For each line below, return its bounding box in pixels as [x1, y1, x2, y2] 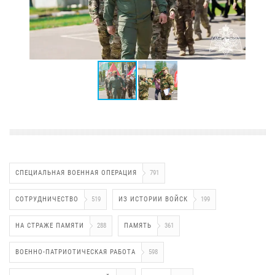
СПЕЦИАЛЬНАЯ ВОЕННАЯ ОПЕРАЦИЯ [15, 169, 137, 177]
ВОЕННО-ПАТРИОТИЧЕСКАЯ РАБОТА [15, 248, 136, 257]
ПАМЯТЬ [124, 222, 152, 230]
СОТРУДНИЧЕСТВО [15, 195, 79, 204]
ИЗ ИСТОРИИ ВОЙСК [118, 195, 188, 204]
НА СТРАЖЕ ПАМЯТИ [15, 222, 84, 230]
